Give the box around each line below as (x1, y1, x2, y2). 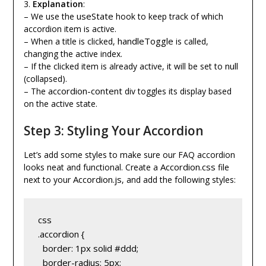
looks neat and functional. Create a (23, 161, 160, 173)
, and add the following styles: (121, 174, 236, 186)
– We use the (23, 11, 77, 23)
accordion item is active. (23, 23, 116, 35)
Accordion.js (72, 173, 122, 186)
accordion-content (47, 85, 122, 97)
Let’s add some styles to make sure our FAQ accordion (23, 149, 235, 161)
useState (76, 10, 113, 23)
